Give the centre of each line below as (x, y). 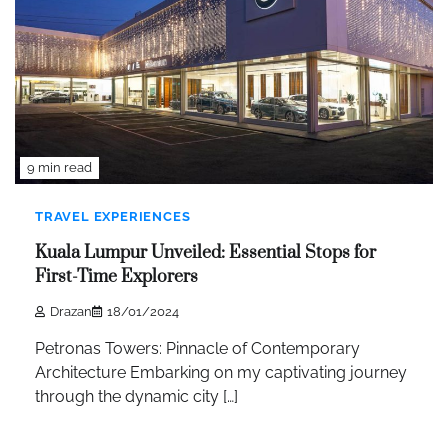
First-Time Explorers (116, 277)
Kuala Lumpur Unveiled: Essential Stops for (205, 253)
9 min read (59, 167)
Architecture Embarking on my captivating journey (221, 372)
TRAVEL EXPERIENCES (113, 216)
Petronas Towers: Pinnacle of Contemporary (197, 348)
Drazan (71, 311)
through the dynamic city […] (136, 396)
